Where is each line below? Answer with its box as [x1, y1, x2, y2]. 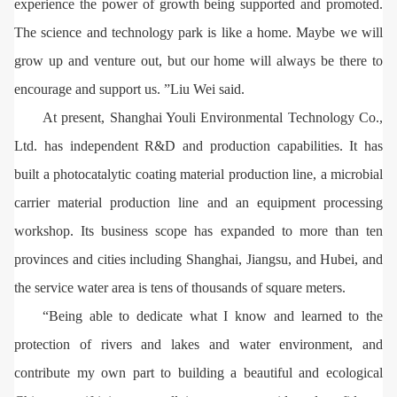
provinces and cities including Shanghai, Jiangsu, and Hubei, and [14, 251, 383, 267]
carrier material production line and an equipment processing [14, 194, 383, 210]
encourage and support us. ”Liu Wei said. [14, 81, 245, 97]
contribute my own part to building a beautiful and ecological [14, 364, 383, 380]
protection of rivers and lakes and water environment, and [14, 336, 383, 352]
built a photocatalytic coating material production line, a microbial [14, 166, 383, 182]
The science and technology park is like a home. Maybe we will [14, 24, 383, 40]
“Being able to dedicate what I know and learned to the [43, 307, 383, 323]
